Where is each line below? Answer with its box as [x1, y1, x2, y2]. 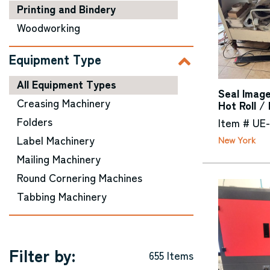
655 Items [149, 247, 193, 263]
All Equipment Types [17, 76, 116, 92]
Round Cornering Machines [17, 169, 142, 185]
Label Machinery [17, 132, 95, 148]
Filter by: [9, 243, 75, 267]
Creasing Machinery [17, 95, 110, 110]
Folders [17, 113, 52, 129]
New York [218, 133, 256, 146]
